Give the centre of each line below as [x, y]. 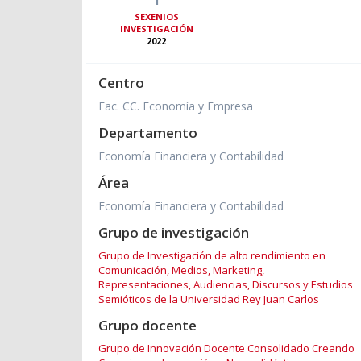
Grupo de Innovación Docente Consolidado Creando [226, 349]
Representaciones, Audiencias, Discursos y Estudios [226, 285]
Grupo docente [147, 326]
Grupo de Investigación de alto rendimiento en [212, 256]
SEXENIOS [156, 17]
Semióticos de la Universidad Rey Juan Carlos [209, 299]
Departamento [148, 133]
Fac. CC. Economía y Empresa [176, 106]
